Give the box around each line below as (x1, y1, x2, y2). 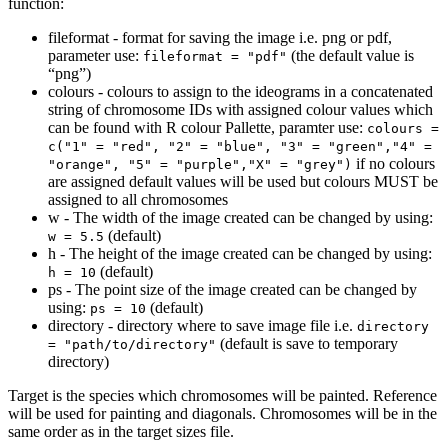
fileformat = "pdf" (143, 48, 287, 64)
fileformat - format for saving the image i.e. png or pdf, (48, 28, 392, 46)
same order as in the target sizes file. (8, 422, 234, 440)
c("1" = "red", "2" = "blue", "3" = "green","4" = (48, 138, 432, 154)
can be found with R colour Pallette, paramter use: (48, 118, 367, 136)
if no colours (352, 154, 435, 172)
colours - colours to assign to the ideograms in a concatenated (48, 82, 433, 100)
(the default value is (287, 46, 414, 64)
